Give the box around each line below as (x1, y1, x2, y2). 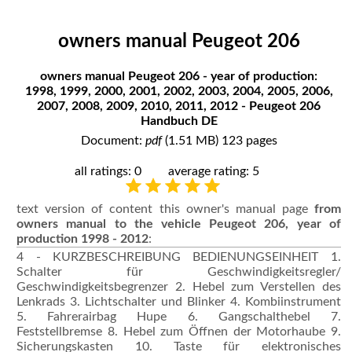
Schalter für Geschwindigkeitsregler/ (16, 265, 341, 278)
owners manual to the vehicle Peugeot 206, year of (16, 217, 341, 230)
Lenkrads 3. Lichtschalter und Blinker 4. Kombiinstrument (16, 295, 341, 308)
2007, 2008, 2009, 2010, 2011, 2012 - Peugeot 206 (37, 99, 321, 112)
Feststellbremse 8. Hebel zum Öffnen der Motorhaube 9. (16, 324, 341, 338)
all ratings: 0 (75, 164, 145, 178)
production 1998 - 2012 (16, 232, 149, 245)
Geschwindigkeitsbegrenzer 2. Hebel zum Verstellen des (16, 280, 341, 293)
